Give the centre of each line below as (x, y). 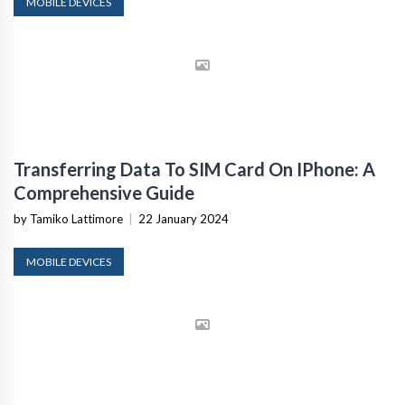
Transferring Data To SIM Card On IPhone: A (194, 169)
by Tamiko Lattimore (68, 218)
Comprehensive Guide (104, 192)
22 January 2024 (184, 218)
